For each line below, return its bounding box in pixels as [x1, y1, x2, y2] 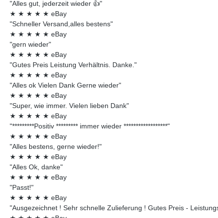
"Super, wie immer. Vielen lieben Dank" [10, 101, 129, 109]
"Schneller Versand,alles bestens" [10, 19, 113, 28]
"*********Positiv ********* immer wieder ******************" [10, 122, 170, 130]
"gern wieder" [10, 40, 51, 48]
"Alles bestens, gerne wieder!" [10, 142, 102, 150]
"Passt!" [10, 183, 34, 191]
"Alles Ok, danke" [10, 163, 63, 171]
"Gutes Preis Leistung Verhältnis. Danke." [10, 60, 137, 69]
